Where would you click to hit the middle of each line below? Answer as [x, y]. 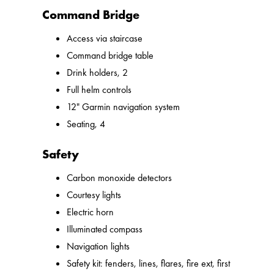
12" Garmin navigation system [124, 107]
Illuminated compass [105, 229]
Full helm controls [99, 90]
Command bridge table [110, 56]
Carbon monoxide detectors [120, 178]
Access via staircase [105, 39]
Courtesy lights [94, 195]
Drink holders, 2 [98, 73]
